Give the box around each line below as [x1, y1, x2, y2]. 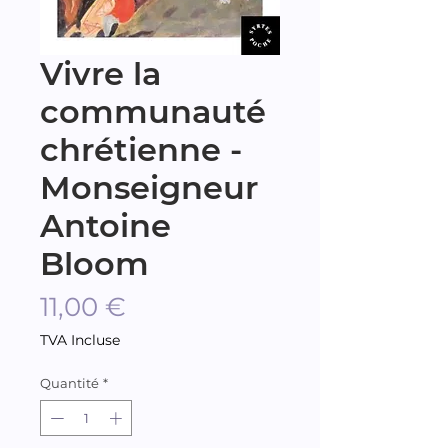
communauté [40, 92, 266, 131]
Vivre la [40, 54, 161, 93]
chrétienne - [40, 130, 242, 169]
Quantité [40, 375, 99, 391]
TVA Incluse [40, 331, 120, 349]
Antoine [40, 206, 171, 245]
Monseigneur [40, 168, 258, 207]
